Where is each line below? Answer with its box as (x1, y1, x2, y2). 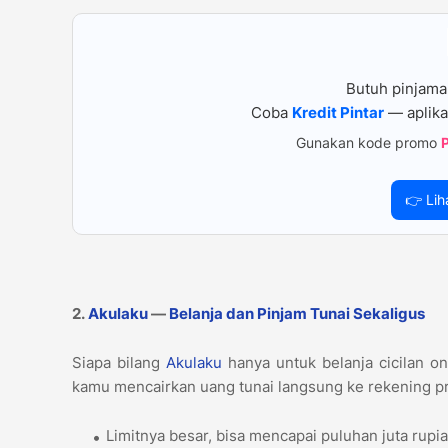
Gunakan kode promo (296, 133, 441, 151)
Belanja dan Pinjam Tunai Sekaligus (169, 303, 425, 323)
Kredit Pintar (292, 102, 384, 122)
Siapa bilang (72, 352, 167, 372)
